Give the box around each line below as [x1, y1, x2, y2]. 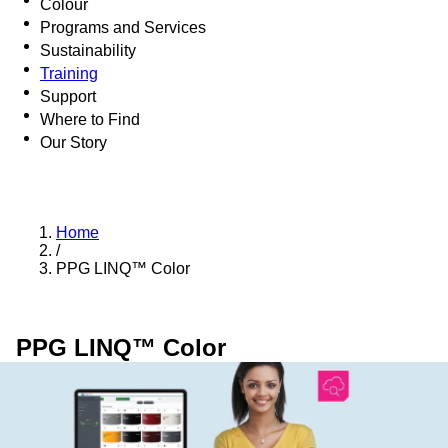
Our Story [40, 134, 107, 151]
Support [40, 88, 96, 105]
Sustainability [40, 42, 136, 59]
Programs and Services [40, 19, 206, 36]
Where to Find [40, 111, 140, 128]
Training [40, 65, 98, 82]
